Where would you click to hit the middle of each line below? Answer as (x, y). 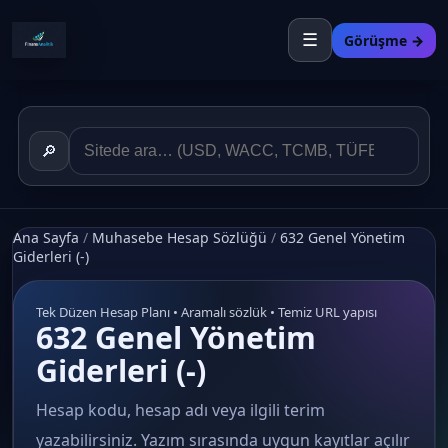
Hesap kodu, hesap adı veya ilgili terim (180, 410)
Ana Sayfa (46, 237)
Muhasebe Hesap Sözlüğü (179, 237)
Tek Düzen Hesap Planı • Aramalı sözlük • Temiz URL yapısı (206, 312)
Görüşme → (384, 40)
